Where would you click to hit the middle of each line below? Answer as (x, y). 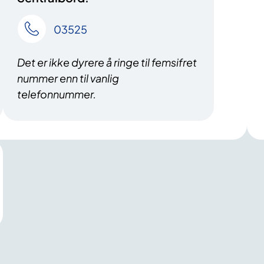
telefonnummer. (57, 94)
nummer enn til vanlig (68, 78)
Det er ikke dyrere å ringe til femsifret (107, 62)
